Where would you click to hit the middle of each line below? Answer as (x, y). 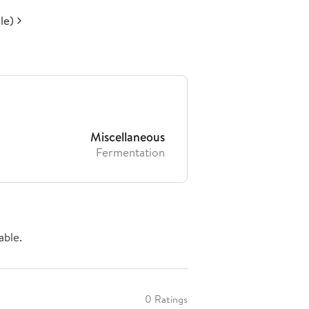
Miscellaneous (128, 137)
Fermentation (130, 152)
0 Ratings (166, 299)
